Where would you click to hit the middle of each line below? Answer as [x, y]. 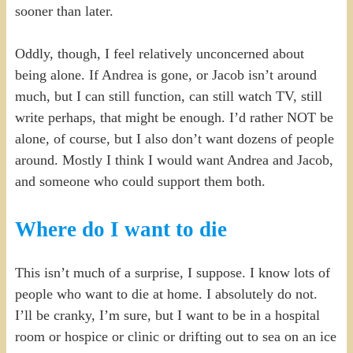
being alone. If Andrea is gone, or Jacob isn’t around [165, 74]
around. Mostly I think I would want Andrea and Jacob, [174, 160]
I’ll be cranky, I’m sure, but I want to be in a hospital [167, 316]
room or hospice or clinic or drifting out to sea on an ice [175, 337]
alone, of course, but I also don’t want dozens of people [174, 138]
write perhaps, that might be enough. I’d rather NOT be [174, 117]
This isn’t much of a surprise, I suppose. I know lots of [172, 273]
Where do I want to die [121, 229]
